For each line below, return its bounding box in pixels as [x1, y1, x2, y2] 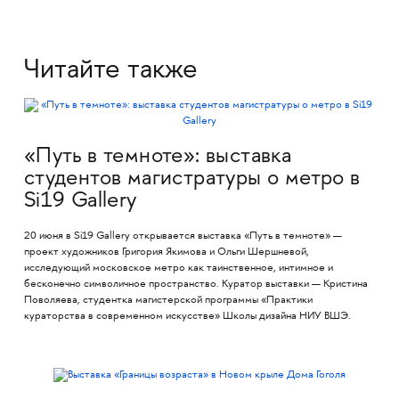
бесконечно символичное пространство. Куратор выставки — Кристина [23, 278, 368, 290]
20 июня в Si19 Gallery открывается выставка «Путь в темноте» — [23, 230, 342, 242]
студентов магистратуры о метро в [23, 167, 361, 191]
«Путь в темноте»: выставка [23, 145, 292, 168]
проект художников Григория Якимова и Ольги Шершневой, [23, 246, 309, 258]
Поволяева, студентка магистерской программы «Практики [23, 294, 313, 306]
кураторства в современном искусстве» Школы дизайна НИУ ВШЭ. [23, 310, 351, 322]
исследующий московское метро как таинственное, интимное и [23, 262, 333, 274]
